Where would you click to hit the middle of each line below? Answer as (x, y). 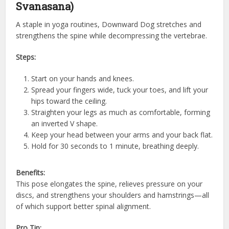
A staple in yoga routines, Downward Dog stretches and (109, 24)
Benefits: (31, 172)
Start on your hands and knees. (83, 78)
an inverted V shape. (65, 123)
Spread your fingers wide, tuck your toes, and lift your (120, 89)
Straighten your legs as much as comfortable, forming (121, 112)
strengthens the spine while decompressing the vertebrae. (112, 35)
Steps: (26, 57)
